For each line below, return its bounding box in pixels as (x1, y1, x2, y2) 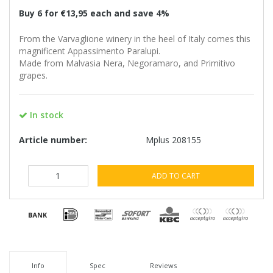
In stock (27, 108, 63, 121)
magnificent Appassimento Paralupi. (19, 44, 160, 57)
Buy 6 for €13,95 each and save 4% (19, 7, 169, 19)
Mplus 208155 (146, 133, 201, 146)
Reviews (150, 260, 177, 270)
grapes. (19, 69, 48, 81)
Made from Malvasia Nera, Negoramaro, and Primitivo (19, 57, 235, 69)
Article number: (19, 133, 87, 146)
